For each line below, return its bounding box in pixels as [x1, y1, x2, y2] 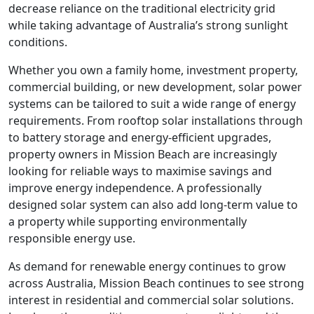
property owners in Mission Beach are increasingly [8, 146, 277, 162]
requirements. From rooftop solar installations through [8, 113, 303, 128]
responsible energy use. [8, 231, 135, 246]
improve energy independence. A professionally [8, 180, 261, 196]
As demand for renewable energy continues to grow [8, 259, 286, 274]
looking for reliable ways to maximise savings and [8, 163, 272, 179]
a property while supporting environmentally [8, 214, 247, 229]
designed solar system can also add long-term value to [8, 197, 298, 212]
